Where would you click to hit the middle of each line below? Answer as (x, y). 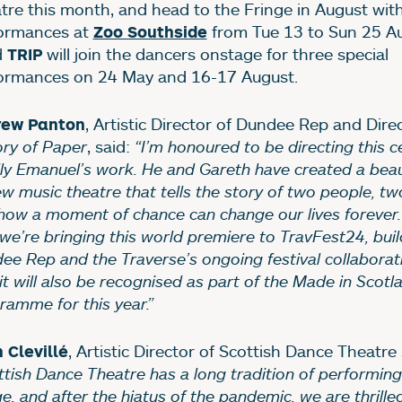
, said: (110, 147)
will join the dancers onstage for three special (215, 54)
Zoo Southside (150, 32)
